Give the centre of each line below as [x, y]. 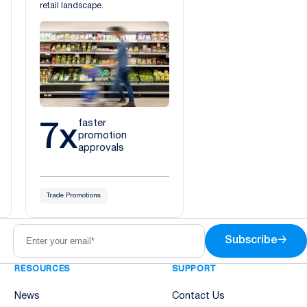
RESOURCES [42, 269]
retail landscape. [72, 5]
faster [93, 123]
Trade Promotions [74, 195]
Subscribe [251, 240]
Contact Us [198, 296]
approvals [101, 148]
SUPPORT [194, 269]
